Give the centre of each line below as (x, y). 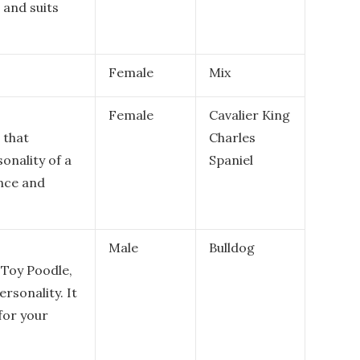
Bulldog (232, 247)
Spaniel (231, 160)
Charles (232, 137)
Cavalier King (250, 115)
